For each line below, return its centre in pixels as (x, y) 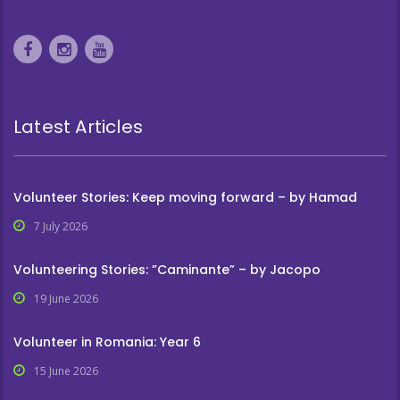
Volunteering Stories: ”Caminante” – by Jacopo (167, 270)
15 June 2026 (66, 371)
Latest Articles (78, 127)
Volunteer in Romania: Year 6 (107, 342)
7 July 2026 (61, 227)
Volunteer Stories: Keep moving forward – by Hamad (185, 198)
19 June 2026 (66, 299)
